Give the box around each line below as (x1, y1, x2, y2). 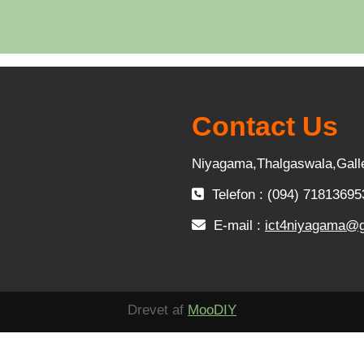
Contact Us (192, 110, 338, 141)
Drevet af (128, 302, 188, 318)
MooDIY (188, 302, 236, 318)
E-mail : (210, 218, 265, 233)
